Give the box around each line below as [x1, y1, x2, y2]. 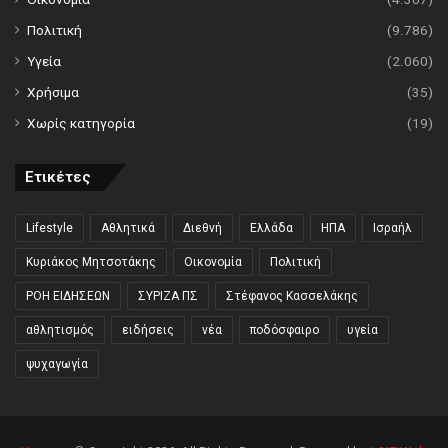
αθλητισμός [26, 323, 94, 338]
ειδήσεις [122, 323, 174, 338]
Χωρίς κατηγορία [27, 115, 135, 132]
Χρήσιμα [27, 84, 79, 101]
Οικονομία [184, 255, 242, 270]
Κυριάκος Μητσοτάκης [26, 255, 156, 270]
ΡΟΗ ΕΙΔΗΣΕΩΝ [26, 289, 110, 304]
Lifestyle [26, 221, 73, 236]
